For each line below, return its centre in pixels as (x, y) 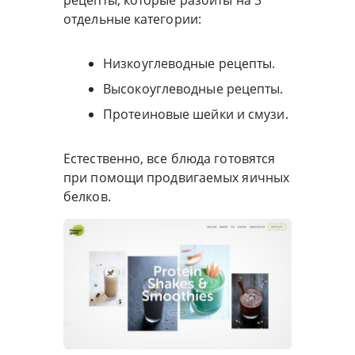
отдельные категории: (133, 19)
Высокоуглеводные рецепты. (193, 88)
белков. (87, 196)
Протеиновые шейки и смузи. (196, 114)
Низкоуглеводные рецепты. (189, 63)
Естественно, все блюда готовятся (170, 158)
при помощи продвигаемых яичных (177, 177)
